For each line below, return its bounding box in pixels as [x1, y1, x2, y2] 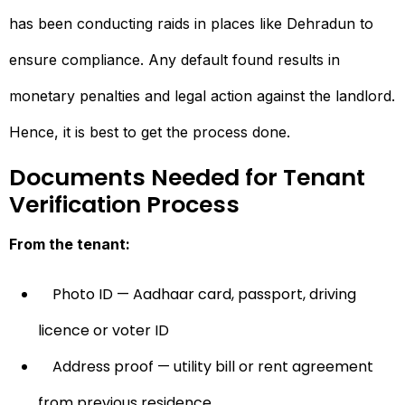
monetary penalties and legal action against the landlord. [9, 86, 395, 105]
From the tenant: [9, 234, 130, 253]
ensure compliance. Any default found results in [9, 50, 340, 69]
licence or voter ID [38, 319, 169, 341]
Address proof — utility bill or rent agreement [52, 355, 373, 377]
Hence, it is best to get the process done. [9, 122, 290, 141]
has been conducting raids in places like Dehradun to [9, 14, 373, 33]
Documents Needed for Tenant [9, 161, 365, 193]
